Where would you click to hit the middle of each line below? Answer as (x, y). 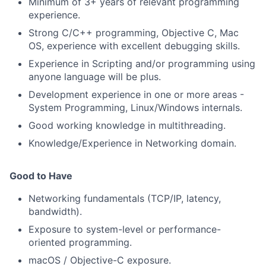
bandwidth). (55, 212)
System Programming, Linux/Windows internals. (135, 108)
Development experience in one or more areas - (136, 95)
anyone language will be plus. (95, 77)
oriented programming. (80, 243)
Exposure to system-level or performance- (125, 229)
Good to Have (41, 176)
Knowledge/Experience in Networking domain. (132, 143)
